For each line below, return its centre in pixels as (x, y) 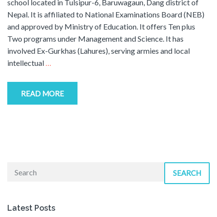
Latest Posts (31, 208)
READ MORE (42, 93)
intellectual (26, 63)
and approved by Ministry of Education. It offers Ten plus (101, 26)
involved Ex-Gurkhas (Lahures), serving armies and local (99, 51)
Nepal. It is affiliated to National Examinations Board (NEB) (106, 14)
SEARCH (187, 173)
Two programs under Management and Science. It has (95, 39)
